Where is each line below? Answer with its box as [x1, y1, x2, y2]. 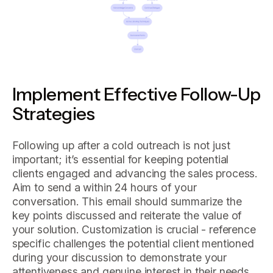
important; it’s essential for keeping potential [12, 152, 229, 166]
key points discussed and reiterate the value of [12, 208, 243, 222]
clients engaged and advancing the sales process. [12, 166, 258, 180]
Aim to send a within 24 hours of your [12, 180, 197, 194]
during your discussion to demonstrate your [12, 250, 227, 264]
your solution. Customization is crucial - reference [12, 222, 256, 236]
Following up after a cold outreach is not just [12, 138, 230, 152]
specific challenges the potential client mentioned [12, 236, 254, 250]
